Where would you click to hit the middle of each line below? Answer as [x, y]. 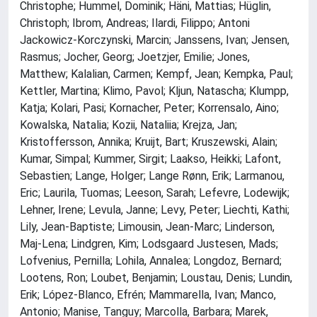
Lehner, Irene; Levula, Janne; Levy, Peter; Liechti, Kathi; [155, 210]
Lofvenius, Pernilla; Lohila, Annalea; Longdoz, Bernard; [151, 261]
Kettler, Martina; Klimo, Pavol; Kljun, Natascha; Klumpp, [154, 91]
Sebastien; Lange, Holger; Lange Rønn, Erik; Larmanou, [152, 176]
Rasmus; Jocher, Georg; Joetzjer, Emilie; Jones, [135, 57]
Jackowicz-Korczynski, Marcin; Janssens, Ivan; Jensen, [155, 40]
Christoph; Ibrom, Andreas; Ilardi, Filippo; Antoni [135, 23]
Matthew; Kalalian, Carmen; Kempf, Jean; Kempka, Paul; [156, 74]
